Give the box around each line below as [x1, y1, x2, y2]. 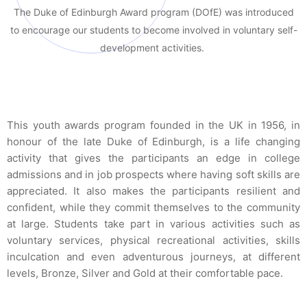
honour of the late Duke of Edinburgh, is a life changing [7, 135, 300, 148]
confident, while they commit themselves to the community [7, 201, 300, 214]
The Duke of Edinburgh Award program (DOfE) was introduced [13, 6, 294, 18]
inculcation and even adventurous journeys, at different [7, 250, 300, 263]
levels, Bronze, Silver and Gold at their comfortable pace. [7, 267, 286, 280]
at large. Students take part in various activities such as [7, 217, 300, 230]
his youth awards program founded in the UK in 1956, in [14, 119, 300, 132]
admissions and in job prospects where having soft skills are [7, 168, 300, 181]
